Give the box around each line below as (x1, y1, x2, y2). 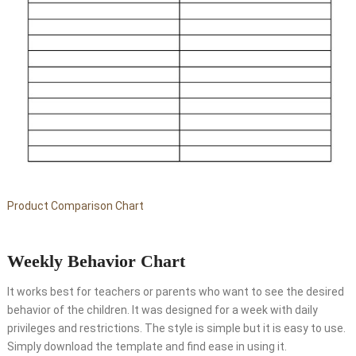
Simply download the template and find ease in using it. (6, 339, 287, 353)
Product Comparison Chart (6, 199, 144, 212)
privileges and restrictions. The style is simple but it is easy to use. (6, 321, 346, 335)
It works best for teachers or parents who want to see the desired (6, 284, 344, 298)
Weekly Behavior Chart (6, 250, 185, 271)
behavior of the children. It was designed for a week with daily (6, 303, 318, 316)
